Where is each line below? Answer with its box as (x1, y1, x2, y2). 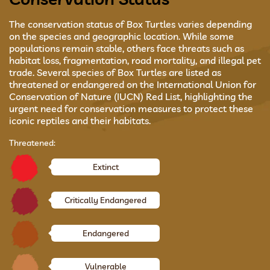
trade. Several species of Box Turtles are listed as (9, 66, 221, 78)
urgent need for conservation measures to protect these (9, 102, 253, 115)
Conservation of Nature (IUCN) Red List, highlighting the (9, 90, 253, 102)
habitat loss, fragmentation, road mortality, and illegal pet (9, 54, 261, 66)
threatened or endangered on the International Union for (9, 78, 256, 90)
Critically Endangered (64, 195, 146, 206)
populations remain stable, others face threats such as (9, 42, 244, 54)
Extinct (92, 162, 119, 172)
